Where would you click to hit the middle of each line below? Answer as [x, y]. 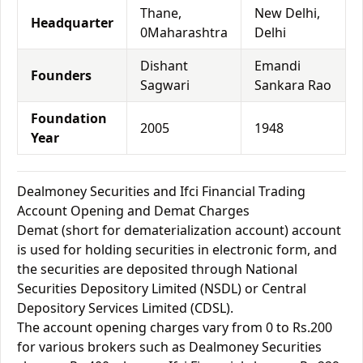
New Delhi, [287, 13]
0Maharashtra [184, 32]
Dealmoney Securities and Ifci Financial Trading [161, 191]
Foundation [69, 118]
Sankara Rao [293, 85]
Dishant [164, 66]
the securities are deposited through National [157, 269]
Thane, [161, 13]
